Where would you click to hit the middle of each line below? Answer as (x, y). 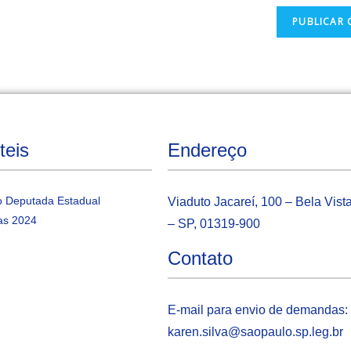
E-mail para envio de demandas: (257, 310)
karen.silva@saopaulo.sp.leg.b (253, 332)
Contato (200, 259)
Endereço (207, 150)
